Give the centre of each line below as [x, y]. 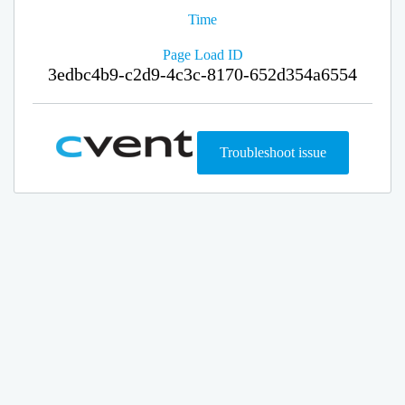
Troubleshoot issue [273, 152]
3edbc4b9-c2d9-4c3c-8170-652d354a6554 [202, 74]
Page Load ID [202, 55]
